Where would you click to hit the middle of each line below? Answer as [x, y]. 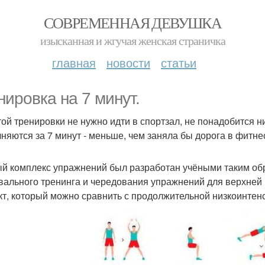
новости [128, 62]
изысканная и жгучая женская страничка [132, 41]
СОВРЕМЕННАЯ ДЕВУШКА [132, 22]
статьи [179, 62]
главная [74, 62]
